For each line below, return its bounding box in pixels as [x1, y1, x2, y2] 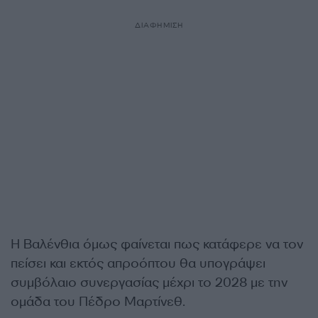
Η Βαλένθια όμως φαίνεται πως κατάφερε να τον [11, 236, 303, 253]
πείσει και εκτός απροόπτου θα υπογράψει [11, 255, 265, 272]
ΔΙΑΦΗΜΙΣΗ [134, 21, 184, 30]
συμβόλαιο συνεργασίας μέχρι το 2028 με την [11, 274, 287, 291]
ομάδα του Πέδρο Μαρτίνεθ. [11, 293, 185, 310]
